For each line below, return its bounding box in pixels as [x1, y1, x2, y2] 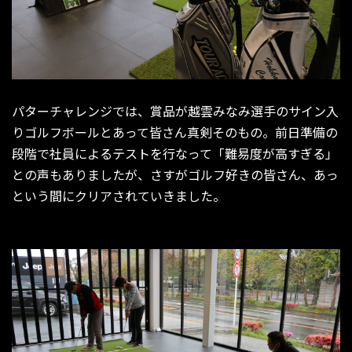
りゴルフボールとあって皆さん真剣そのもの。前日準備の [12, 123, 338, 142]
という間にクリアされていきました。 [12, 186, 225, 206]
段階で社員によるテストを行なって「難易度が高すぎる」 [12, 144, 338, 163]
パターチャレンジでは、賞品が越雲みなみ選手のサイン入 [12, 101, 339, 121]
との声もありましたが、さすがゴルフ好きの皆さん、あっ [12, 165, 339, 185]
